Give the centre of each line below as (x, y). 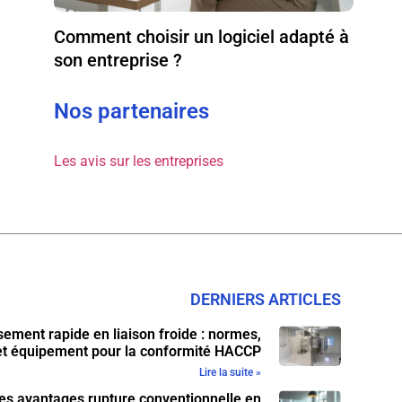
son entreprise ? (118, 60)
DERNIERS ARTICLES (266, 299)
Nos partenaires (132, 111)
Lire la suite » (230, 372)
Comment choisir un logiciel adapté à (202, 36)
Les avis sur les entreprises (139, 161)
